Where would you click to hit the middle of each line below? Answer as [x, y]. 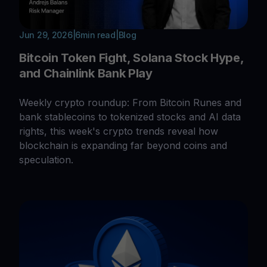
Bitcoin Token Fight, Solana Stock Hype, [131, 58]
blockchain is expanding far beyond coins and [123, 145]
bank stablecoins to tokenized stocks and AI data [130, 117]
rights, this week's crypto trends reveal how [119, 131]
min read [98, 35]
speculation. [46, 159]
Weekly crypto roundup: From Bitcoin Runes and [130, 102]
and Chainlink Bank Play [86, 73]
